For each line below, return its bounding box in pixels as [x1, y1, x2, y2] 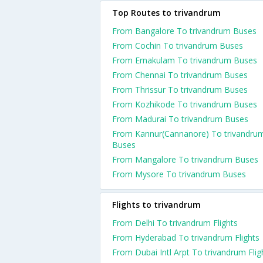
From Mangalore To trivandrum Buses [112, 154, 258, 165]
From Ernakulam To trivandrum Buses [112, 55, 257, 66]
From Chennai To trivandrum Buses [112, 69, 248, 80]
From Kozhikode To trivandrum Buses [112, 99, 257, 110]
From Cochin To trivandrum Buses [112, 40, 243, 51]
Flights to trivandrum [112, 199, 201, 210]
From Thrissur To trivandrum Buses [112, 84, 248, 95]
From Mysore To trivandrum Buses [112, 168, 246, 180]
